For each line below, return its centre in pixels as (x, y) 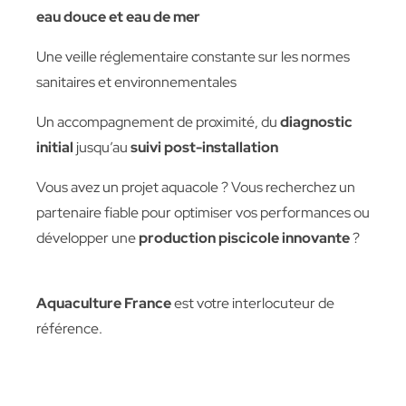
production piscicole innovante (244, 238)
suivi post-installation (204, 147)
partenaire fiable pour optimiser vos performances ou (203, 213)
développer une (87, 238)
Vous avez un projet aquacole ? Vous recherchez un (196, 187)
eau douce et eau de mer (118, 17)
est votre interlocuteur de (253, 303)
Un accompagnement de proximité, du (158, 122)
